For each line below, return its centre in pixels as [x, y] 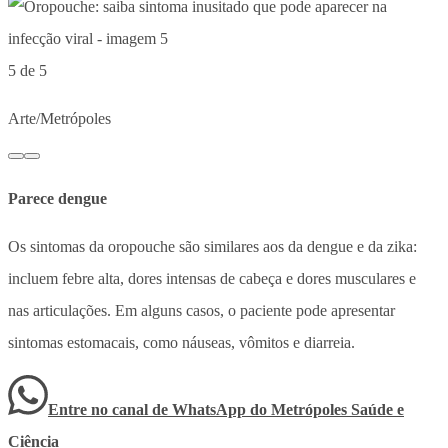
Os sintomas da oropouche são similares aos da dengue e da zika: [212, 246]
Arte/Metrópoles [59, 118]
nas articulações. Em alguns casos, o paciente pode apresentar [201, 310]
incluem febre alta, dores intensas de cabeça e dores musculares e [212, 278]
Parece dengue [57, 198]
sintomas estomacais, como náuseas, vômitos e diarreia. [181, 342]
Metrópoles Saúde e [337, 409]
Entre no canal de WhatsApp [149, 409]
